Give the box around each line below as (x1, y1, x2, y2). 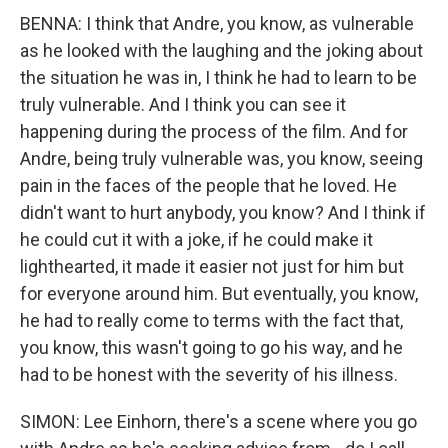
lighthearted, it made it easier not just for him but (20, 256, 404, 277)
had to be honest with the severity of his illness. (20, 364, 398, 385)
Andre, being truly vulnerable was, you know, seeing (20, 148, 423, 169)
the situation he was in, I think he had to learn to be (20, 67, 417, 88)
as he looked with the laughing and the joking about (20, 40, 423, 61)
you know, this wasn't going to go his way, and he (20, 337, 403, 358)
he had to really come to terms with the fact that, (20, 310, 403, 331)
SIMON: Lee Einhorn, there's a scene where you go (20, 411, 417, 432)
